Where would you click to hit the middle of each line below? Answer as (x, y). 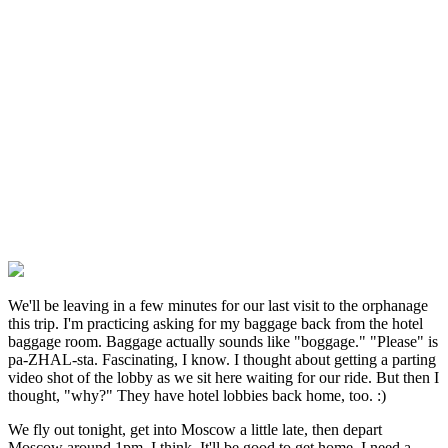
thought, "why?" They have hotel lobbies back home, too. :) (197, 396)
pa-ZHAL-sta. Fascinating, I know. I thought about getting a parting (222, 360)
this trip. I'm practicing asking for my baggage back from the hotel (215, 324)
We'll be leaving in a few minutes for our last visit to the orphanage (218, 306)
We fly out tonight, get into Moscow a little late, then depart (195, 430)
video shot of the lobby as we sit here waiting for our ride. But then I (223, 378)
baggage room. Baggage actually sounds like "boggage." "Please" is (223, 342)
